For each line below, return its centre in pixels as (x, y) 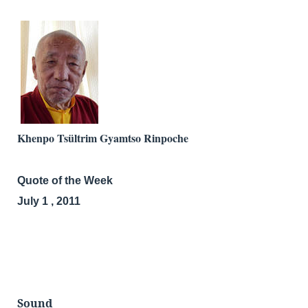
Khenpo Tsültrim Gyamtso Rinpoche (103, 138)
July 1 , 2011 (50, 201)
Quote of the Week (65, 181)
